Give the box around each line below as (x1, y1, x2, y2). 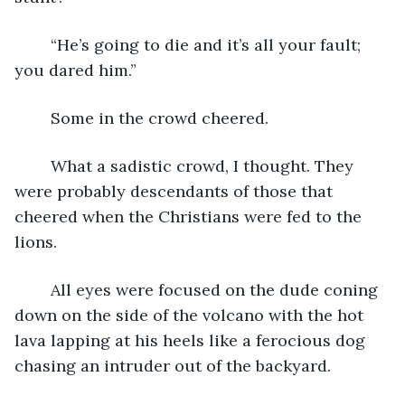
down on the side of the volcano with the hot (14, 304, 368, 325)
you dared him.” (14, 59, 137, 80)
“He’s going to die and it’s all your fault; (33, 33, 51, 55)
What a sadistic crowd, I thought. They (33, 155, 51, 176)
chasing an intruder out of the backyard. (14, 354, 331, 376)
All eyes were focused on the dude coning (33, 278, 51, 300)
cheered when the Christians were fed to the (14, 205, 366, 227)
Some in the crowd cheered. (51, 107, 278, 128)
